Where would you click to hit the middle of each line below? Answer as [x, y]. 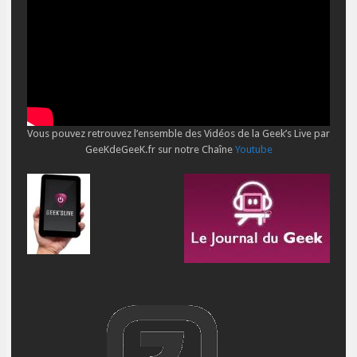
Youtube [253, 150]
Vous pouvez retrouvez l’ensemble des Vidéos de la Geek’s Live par [178, 134]
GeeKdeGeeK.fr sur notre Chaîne [160, 150]
